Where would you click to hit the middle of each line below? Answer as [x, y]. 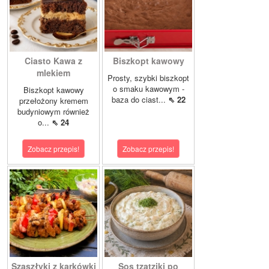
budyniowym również [53, 111]
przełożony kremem [53, 100]
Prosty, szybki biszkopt [148, 77]
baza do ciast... [140, 99]
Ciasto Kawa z [53, 60]
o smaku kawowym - [148, 88]
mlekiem [53, 72]
